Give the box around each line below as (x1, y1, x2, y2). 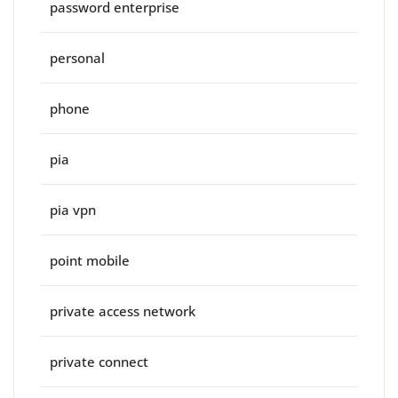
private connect (50, 353, 148, 371)
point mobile (50, 251, 130, 270)
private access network (50, 302, 195, 321)
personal (50, 49, 105, 68)
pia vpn (50, 201, 96, 219)
